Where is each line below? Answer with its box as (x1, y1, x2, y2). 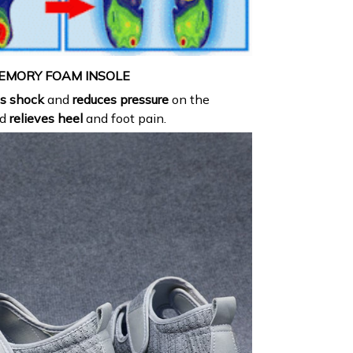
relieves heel (9, 110, 83, 127)
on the (169, 91, 210, 108)
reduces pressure (72, 91, 169, 108)
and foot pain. (83, 110, 166, 127)
